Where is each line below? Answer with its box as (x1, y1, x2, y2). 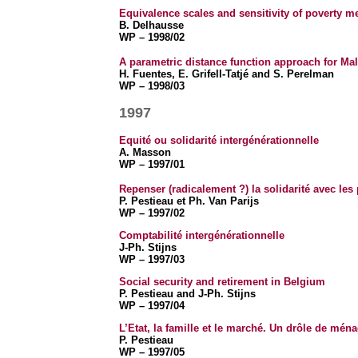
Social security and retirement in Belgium (118, 276, 325, 288)
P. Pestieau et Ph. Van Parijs (118, 195, 259, 207)
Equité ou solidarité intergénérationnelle (118, 134, 319, 146)
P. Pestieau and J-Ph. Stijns (118, 288, 256, 300)
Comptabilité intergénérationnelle (118, 229, 284, 241)
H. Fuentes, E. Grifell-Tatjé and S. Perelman (118, 68, 334, 80)
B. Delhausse (118, 19, 184, 31)
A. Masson (118, 146, 171, 158)
